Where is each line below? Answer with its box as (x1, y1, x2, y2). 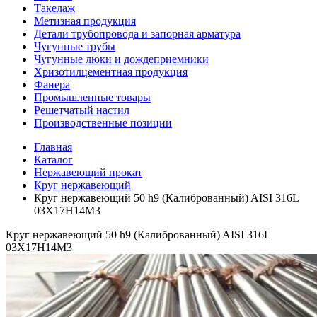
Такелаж (34, 2, 75, 15)
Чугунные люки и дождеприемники (34, 53, 209, 66)
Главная (34, 141, 72, 154)
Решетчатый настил (34, 104, 129, 117)
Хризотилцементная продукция (34, 66, 188, 79)
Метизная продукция (34, 15, 136, 28)
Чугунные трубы (34, 40, 115, 53)
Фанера (34, 79, 70, 91)
